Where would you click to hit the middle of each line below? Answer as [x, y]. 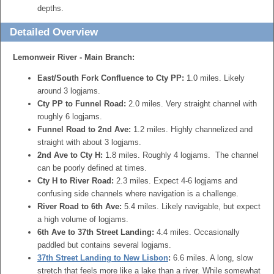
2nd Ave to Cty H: [70, 155]
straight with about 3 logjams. [89, 142]
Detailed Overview [54, 32]
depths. [50, 8]
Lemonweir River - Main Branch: [74, 57]
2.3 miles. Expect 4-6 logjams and [176, 181]
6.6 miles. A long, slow [212, 258]
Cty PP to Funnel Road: [82, 104]
